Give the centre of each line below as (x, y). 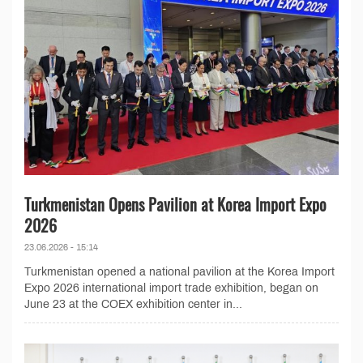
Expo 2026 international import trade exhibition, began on (171, 288)
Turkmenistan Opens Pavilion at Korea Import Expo (175, 204)
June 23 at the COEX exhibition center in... (133, 304)
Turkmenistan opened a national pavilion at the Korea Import (179, 271)
